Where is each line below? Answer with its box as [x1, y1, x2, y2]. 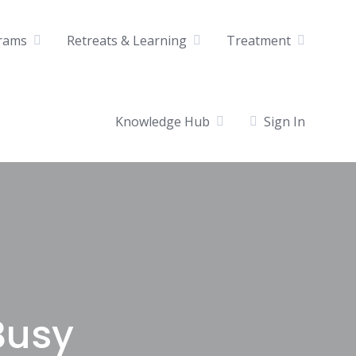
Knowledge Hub [115, 112, 210, 130]
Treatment [226, 31, 291, 49]
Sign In [264, 112, 305, 130]
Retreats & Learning [67, 31, 187, 49]
